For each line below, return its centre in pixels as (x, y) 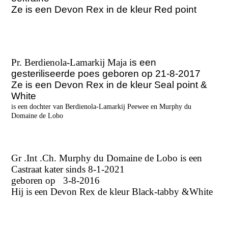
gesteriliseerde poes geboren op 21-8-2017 (106, 74)
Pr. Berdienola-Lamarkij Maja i (72, 63)
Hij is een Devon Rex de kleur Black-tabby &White (112, 192)
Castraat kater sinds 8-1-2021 (71, 169)
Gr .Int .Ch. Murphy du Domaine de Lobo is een (107, 158)
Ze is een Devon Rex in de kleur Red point (104, 10)
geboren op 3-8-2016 (57, 181)
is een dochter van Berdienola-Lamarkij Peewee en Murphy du (102, 107)
